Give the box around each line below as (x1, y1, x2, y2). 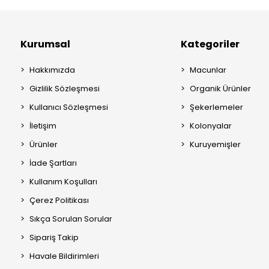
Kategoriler (180, 37, 240, 51)
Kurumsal (20, 37, 70, 51)
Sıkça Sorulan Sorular (29, 213, 112, 225)
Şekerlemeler (189, 101, 243, 113)
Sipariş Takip (29, 232, 79, 243)
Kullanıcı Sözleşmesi (29, 101, 108, 113)
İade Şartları (29, 157, 77, 169)
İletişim (29, 120, 56, 131)
